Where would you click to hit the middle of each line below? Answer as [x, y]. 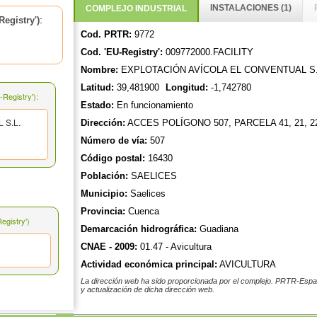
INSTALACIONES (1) [250, 8]
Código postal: [113, 158]
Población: [104, 176]
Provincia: [103, 212]
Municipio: [104, 194]
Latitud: [97, 88]
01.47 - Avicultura [174, 247]
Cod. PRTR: [106, 35]
